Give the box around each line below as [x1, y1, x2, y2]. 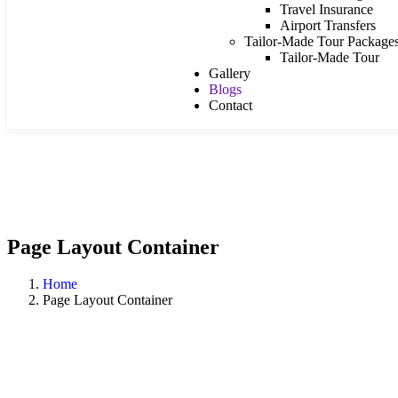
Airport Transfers [279, 17, 376, 33]
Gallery [208, 65, 251, 81]
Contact [208, 97, 252, 113]
